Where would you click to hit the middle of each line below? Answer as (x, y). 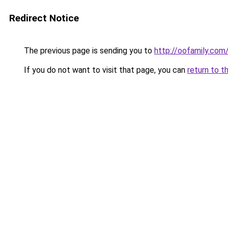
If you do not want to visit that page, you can (105, 70)
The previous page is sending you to (88, 51)
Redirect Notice (44, 18)
